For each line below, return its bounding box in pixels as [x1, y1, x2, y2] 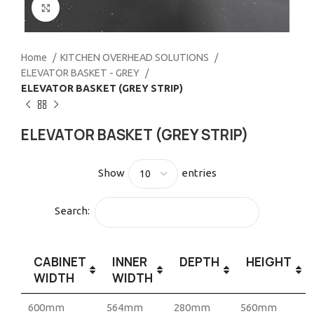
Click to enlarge [60, 1, 132, 13]
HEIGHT [246, 253, 292, 270]
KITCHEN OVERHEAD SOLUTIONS [60, 52, 211, 63]
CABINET [34, 253, 86, 270]
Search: [55, 205, 90, 217]
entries [179, 166, 217, 179]
